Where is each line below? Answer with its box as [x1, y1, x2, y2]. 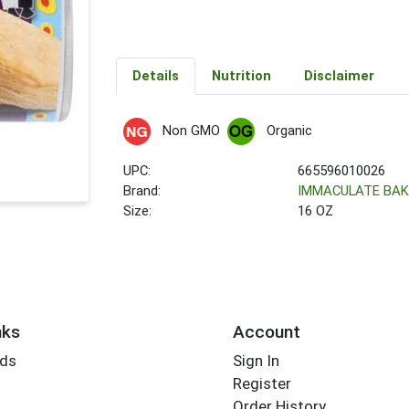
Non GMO [162, 122, 220, 139]
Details [131, 68, 179, 85]
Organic [266, 122, 312, 139]
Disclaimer [303, 68, 374, 85]
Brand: [123, 183, 162, 200]
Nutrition [211, 68, 271, 85]
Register [232, 374, 291, 393]
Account [232, 320, 300, 342]
